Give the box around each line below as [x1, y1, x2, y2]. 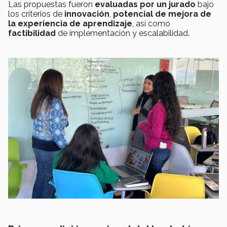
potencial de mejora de [113, 9, 211, 19]
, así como [132, 19, 170, 29]
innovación [64, 9, 109, 19]
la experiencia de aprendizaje [8, 19, 132, 29]
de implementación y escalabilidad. [58, 28, 192, 39]
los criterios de [8, 9, 64, 19]
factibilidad [8, 28, 58, 39]
